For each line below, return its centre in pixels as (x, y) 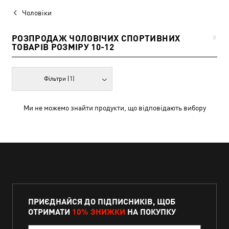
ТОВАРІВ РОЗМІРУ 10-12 (63, 47)
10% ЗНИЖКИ (99, 211)
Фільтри (56, 79)
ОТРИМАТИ (50, 211)
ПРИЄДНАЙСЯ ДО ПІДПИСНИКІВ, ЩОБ (102, 201)
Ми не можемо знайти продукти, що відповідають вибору (114, 108)
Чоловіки (37, 13)
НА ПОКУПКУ (151, 211)
